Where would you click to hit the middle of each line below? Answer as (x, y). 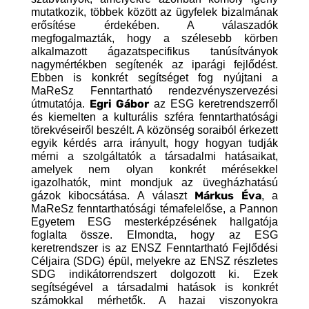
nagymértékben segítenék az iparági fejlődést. (154, 65)
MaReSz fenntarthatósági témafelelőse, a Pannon (154, 209)
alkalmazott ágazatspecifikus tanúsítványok (154, 52)
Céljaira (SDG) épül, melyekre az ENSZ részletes (154, 261)
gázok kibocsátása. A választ (113, 196)
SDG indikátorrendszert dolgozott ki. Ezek (154, 275)
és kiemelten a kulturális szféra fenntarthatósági (154, 117)
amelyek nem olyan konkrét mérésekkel (154, 170)
